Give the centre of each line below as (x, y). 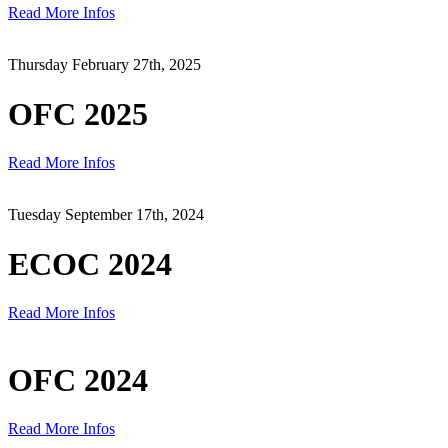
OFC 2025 (78, 113)
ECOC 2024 (90, 263)
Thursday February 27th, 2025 (104, 65)
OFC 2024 (78, 379)
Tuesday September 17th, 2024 (106, 215)
